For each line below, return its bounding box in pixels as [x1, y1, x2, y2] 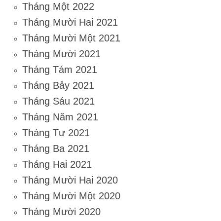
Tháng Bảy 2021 [22, 80, 94, 91]
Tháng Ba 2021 [22, 143, 89, 154]
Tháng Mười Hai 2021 [22, 17, 118, 28]
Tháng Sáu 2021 [22, 96, 95, 107]
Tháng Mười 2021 [22, 48, 101, 60]
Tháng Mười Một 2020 [22, 190, 120, 202]
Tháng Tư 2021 [22, 127, 90, 139]
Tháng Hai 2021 [22, 159, 92, 170]
